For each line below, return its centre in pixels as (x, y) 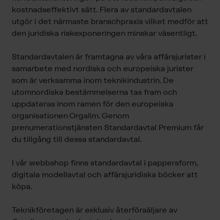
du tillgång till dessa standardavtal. (77, 139)
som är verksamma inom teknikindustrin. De (93, 81)
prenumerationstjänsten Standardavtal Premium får (108, 128)
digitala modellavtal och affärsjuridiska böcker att (105, 175)
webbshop (49, 163)
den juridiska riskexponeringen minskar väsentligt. (104, 33)
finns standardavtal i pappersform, (133, 163)
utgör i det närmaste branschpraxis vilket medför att (110, 22)
